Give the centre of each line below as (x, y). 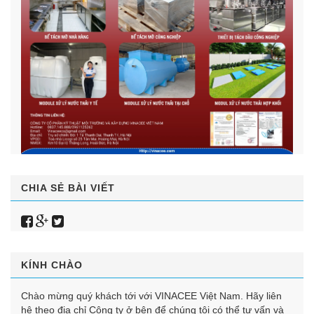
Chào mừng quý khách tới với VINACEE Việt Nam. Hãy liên (151, 295)
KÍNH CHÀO (52, 265)
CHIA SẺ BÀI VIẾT (68, 187)
